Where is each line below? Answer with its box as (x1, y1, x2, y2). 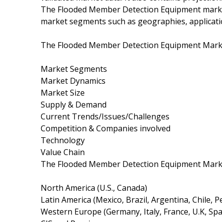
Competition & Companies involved (41, 122, 170, 134)
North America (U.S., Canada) (41, 182, 147, 193)
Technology (41, 134, 85, 146)
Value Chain (41, 146, 85, 158)
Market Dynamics (41, 75, 106, 86)
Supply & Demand (41, 99, 107, 110)
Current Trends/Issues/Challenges (41, 111, 169, 122)
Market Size (41, 87, 85, 98)
